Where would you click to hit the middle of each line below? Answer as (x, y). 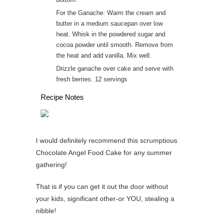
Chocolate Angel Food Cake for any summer (104, 152)
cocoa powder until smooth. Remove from (115, 45)
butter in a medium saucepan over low (109, 23)
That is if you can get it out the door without (102, 186)
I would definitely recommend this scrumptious (107, 140)
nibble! (46, 210)
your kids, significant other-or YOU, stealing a (105, 198)
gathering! (51, 164)
